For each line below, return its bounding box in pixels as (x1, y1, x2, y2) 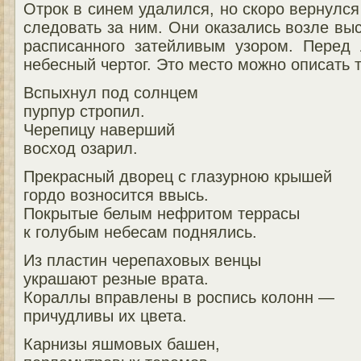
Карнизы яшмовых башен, (23, 334, 220, 353)
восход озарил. (23, 139, 138, 157)
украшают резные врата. (23, 269, 209, 288)
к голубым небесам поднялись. (23, 222, 257, 241)
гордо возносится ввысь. (23, 185, 209, 204)
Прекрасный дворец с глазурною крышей (23, 167, 332, 185)
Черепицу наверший (23, 120, 175, 139)
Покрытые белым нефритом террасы (23, 204, 300, 222)
